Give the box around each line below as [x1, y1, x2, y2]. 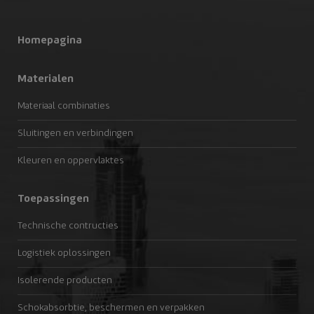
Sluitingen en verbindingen [18, 129, 133, 138]
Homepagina [18, 36, 82, 46]
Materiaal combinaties [18, 102, 110, 111]
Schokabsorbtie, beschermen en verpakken [18, 303, 205, 313]
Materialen [18, 74, 74, 84]
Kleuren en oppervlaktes [18, 156, 124, 165]
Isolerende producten [18, 276, 112, 285]
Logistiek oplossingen [18, 249, 111, 258]
